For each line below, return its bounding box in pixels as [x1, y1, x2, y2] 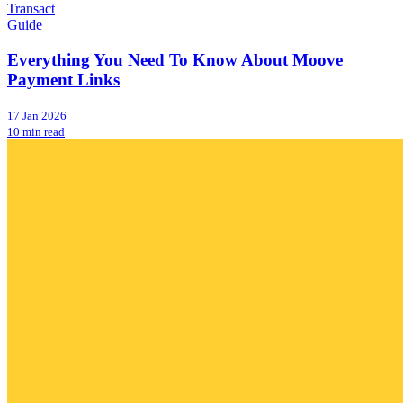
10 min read [7, 124, 65, 139]
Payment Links [7, 69, 120, 89]
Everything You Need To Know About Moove [7, 49, 343, 69]
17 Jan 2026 [7, 108, 67, 122]
